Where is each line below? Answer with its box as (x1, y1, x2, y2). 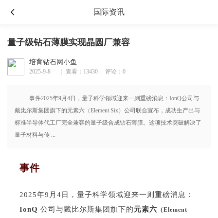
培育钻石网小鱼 (29, 58, 77, 66)
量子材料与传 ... (15, 131, 55, 138)
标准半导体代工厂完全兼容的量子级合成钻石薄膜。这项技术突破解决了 (15, 119, 201, 126)
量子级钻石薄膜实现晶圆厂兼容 (7, 37, 130, 47)
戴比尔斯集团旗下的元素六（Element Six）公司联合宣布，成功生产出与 (15, 107, 200, 114)
